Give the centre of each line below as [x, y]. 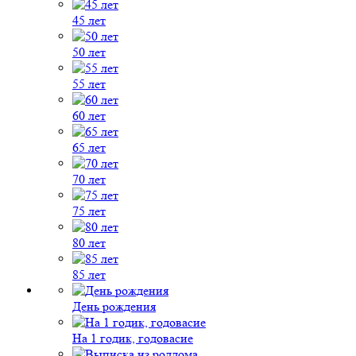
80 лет [89, 243]
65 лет [89, 147]
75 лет [89, 211]
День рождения [114, 306]
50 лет [89, 52]
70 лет [89, 179]
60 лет [89, 116]
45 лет [89, 20]
